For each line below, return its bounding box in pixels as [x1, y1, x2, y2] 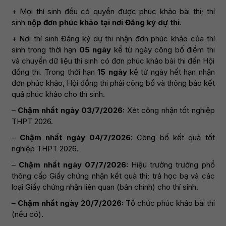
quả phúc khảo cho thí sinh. [11, 89, 105, 99]
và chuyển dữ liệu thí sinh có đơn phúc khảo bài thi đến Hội [11, 56, 215, 66]
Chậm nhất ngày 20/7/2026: [17, 198, 124, 208]
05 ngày [79, 45, 114, 55]
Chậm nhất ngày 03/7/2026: [17, 105, 127, 116]
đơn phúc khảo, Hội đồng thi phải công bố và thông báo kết [11, 78, 215, 88]
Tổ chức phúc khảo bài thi [123, 198, 215, 208]
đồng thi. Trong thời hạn [11, 67, 98, 77]
